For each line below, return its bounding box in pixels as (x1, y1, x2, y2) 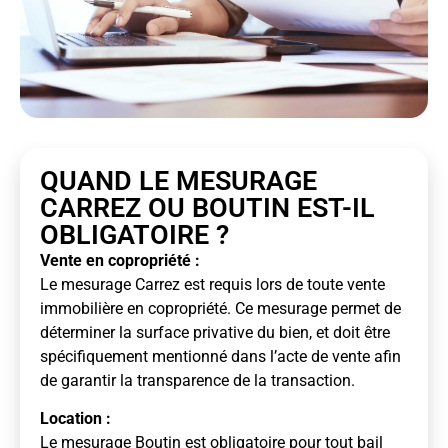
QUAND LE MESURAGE (40, 164, 317, 197)
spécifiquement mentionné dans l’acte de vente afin (40, 346, 401, 366)
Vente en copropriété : (40, 250, 200, 270)
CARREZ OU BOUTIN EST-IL (40, 191, 375, 224)
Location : (40, 409, 111, 429)
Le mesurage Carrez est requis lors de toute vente (40, 274, 385, 294)
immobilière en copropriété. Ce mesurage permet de (40, 298, 401, 318)
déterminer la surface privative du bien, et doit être (40, 322, 390, 342)
